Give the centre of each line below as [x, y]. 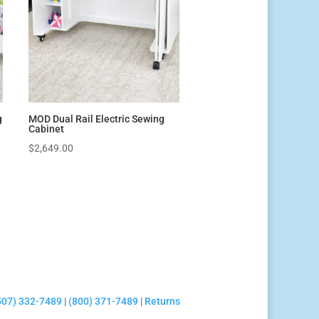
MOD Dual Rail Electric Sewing [97, 119]
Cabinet [47, 129]
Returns [162, 301]
